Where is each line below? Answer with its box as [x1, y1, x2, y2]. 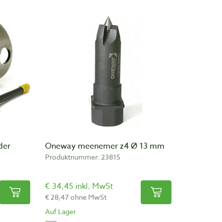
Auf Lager [45, 206, 76, 216]
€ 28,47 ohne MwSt [45, 192, 107, 202]
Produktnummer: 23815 [45, 152, 120, 162]
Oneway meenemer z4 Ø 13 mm [45, 140, 165, 152]
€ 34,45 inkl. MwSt [45, 180, 113, 192]
